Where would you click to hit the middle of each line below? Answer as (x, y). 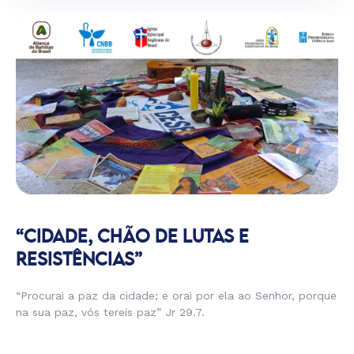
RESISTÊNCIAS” (79, 260)
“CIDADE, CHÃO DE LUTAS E (132, 237)
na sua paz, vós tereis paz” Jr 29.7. (110, 312)
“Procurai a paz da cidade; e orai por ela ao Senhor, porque (176, 296)
